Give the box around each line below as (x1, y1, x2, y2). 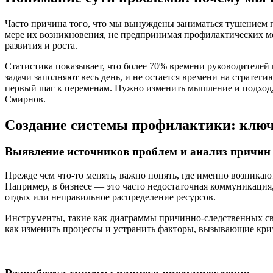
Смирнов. (5, 93, 46, 104)
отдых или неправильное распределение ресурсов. (5, 192, 216, 203)
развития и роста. (5, 40, 77, 51)
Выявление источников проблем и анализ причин (5, 145, 271, 158)
